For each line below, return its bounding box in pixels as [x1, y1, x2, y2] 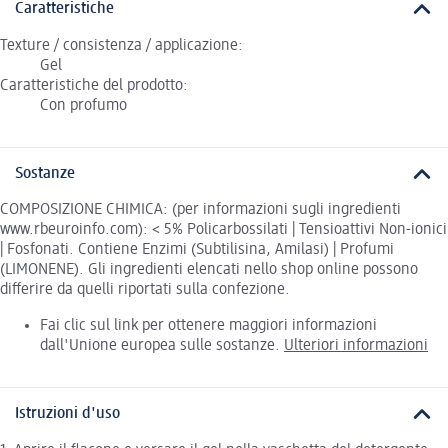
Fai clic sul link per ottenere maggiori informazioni [40, 318, 377, 335]
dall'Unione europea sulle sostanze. [40, 338, 284, 355]
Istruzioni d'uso [15, 406, 120, 423]
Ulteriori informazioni [284, 338, 428, 355]
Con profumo [40, 97, 127, 114]
